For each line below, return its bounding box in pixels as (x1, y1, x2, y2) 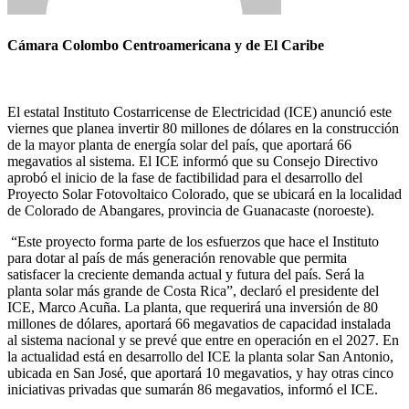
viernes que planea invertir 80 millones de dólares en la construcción (7, 121, 399, 137)
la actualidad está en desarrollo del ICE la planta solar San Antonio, (7, 349, 393, 365)
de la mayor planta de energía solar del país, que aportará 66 (7, 137, 351, 153)
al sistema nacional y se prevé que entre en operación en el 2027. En (7, 332, 399, 349)
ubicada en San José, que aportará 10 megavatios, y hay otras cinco (7, 365, 393, 382)
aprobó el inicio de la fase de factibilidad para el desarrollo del (7, 170, 362, 186)
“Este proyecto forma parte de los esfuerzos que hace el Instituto (7, 234, 379, 250)
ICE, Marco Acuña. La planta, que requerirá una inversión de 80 (7, 299, 378, 316)
